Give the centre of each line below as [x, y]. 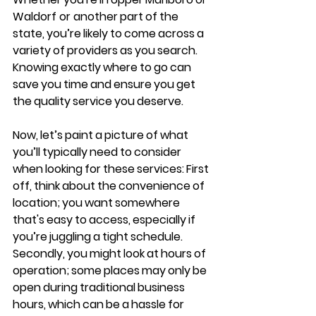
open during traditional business [100, 287]
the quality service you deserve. [98, 101]
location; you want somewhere [97, 202]
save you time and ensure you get [105, 84]
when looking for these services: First [112, 169]
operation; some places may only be [111, 270]
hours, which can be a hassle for [99, 304]
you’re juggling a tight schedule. [99, 236]
